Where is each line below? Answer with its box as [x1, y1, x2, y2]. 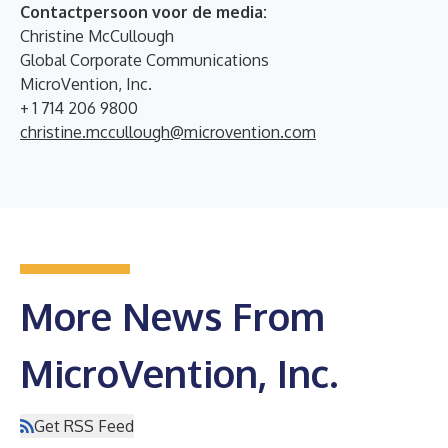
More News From [20, 291, 325, 340]
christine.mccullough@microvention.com [20, 121, 316, 142]
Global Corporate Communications [20, 49, 269, 70]
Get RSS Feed [34, 415, 134, 436]
